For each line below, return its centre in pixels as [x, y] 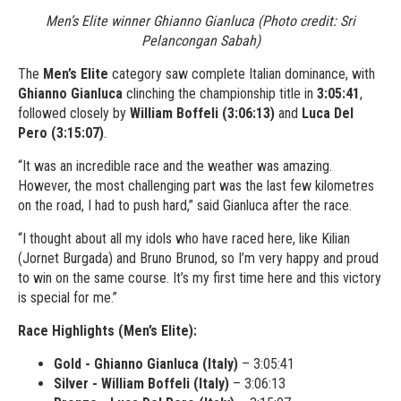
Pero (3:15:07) [61, 132]
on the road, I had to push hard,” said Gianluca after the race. [185, 205]
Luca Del [328, 113]
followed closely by [74, 113]
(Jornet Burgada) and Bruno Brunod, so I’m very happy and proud [198, 258]
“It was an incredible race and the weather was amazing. [175, 166]
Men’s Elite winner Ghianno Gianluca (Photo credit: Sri [200, 21]
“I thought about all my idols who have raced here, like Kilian [184, 238]
